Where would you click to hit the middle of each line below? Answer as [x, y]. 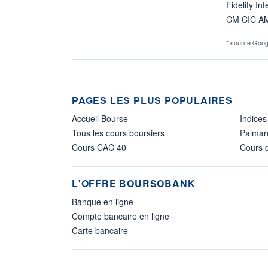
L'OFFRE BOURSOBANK [134, 183]
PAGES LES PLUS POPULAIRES [152, 100]
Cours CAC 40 [99, 147]
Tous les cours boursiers [118, 133]
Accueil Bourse [100, 118]
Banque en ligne [103, 201]
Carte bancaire [100, 230]
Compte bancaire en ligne [121, 216]
